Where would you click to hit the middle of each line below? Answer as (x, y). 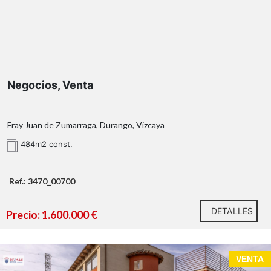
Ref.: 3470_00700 (42, 181)
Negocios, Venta (50, 85)
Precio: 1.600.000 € (52, 215)
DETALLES (232, 211)
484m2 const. (45, 144)
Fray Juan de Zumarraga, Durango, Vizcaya (86, 125)
